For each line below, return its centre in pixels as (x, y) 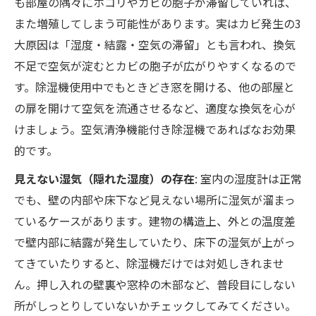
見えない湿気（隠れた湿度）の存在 (104, 178)
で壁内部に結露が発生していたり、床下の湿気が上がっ (155, 242)
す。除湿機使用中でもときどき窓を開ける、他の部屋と (154, 86)
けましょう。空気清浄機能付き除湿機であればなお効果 (155, 129)
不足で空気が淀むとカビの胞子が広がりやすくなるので (155, 65)
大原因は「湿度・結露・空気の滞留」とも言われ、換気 (155, 44)
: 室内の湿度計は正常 (248, 178)
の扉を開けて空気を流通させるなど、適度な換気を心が (155, 108)
